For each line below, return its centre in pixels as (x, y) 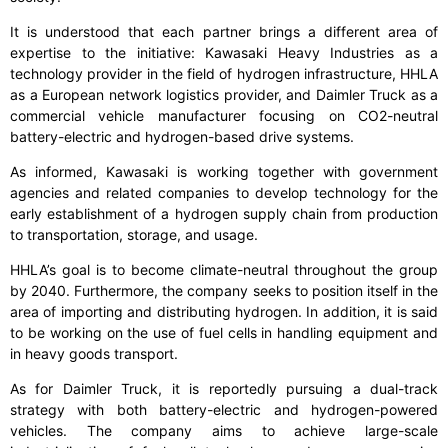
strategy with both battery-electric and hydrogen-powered (224, 410)
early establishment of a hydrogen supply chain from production (224, 214)
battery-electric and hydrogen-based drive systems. (182, 137)
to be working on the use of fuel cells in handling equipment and (224, 333)
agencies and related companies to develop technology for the (224, 193)
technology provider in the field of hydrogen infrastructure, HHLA (224, 74)
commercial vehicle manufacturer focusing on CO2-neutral (224, 116)
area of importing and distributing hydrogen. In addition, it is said (224, 312)
